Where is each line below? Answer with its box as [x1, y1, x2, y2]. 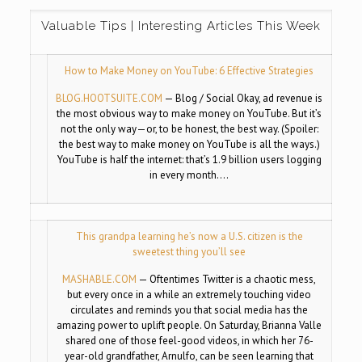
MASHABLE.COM [62, 271, 137, 286]
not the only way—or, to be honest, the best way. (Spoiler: [60, 121, 318, 136]
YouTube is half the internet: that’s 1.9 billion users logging [57, 152, 322, 166]
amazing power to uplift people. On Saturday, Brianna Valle [57, 318, 322, 332]
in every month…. [149, 167, 229, 182]
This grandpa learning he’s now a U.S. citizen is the [75, 229, 303, 243]
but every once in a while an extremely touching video [67, 287, 312, 301]
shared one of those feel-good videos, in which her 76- [65, 333, 314, 347]
